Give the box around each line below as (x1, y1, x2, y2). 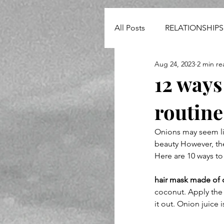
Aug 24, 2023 (154, 59, 195, 68)
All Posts (114, 23, 145, 32)
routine (154, 98, 223, 125)
